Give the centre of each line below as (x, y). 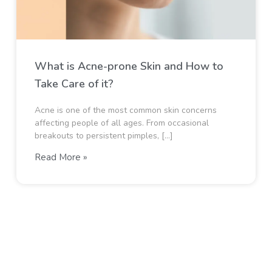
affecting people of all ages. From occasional (121, 123)
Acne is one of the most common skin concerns (125, 110)
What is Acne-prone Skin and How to (129, 66)
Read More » (61, 157)
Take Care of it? (74, 84)
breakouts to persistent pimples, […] (104, 136)
